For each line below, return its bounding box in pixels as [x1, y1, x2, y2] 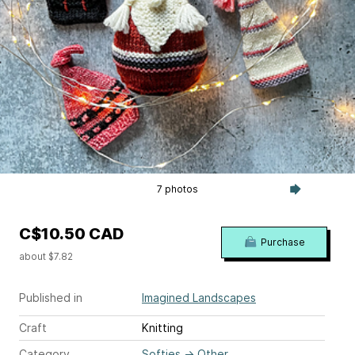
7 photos [156, 183, 198, 195]
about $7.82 [19, 250, 73, 262]
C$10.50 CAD [19, 224, 124, 243]
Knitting [142, 321, 183, 334]
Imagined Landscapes [142, 291, 256, 304]
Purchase [260, 236, 305, 248]
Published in [19, 291, 82, 304]
